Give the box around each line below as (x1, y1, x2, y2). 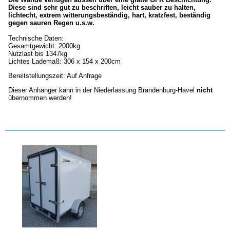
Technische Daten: (8, 34, 64, 42)
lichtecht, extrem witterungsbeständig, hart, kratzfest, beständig (8, 11, 210, 19)
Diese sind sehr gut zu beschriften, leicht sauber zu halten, (8, 3, 196, 11)
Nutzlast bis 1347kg (8, 49, 67, 57)
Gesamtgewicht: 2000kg (8, 42, 80, 50)
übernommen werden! (8, 93, 72, 102)
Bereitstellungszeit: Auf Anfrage (8, 71, 102, 80)
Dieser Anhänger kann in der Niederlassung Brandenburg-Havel (8, 86, 197, 94)
